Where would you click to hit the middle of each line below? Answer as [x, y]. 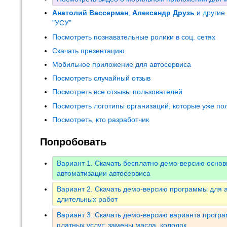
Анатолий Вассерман [90, 13]
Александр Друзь [163, 13]
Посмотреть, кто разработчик [101, 119]
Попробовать [73, 142]
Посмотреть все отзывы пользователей [117, 92]
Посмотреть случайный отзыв [101, 78]
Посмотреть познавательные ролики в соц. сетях [134, 37]
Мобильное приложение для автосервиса [122, 65]
